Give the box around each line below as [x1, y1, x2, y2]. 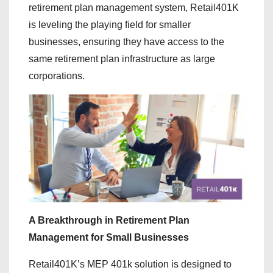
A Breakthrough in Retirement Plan [29, 215, 190, 225]
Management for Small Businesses [29, 232, 189, 243]
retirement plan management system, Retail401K [29, 2, 239, 13]
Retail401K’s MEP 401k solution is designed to [29, 259, 232, 269]
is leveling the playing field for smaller [29, 19, 191, 30]
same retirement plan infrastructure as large [29, 54, 215, 64]
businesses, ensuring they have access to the [29, 37, 224, 47]
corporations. [29, 71, 85, 81]
